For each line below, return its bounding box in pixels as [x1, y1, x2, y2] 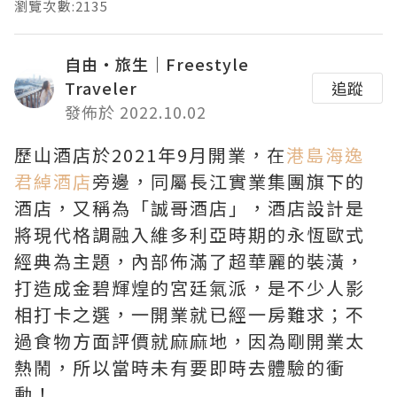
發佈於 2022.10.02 [65, 100, 206, 123]
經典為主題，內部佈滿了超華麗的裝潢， [14, 248, 365, 274]
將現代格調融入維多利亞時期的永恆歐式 [14, 222, 365, 247]
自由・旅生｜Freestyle [65, 52, 249, 75]
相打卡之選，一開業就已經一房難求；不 [14, 301, 365, 327]
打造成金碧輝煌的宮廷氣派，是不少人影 [14, 275, 365, 300]
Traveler [65, 76, 137, 99]
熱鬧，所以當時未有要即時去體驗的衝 [14, 354, 346, 380]
